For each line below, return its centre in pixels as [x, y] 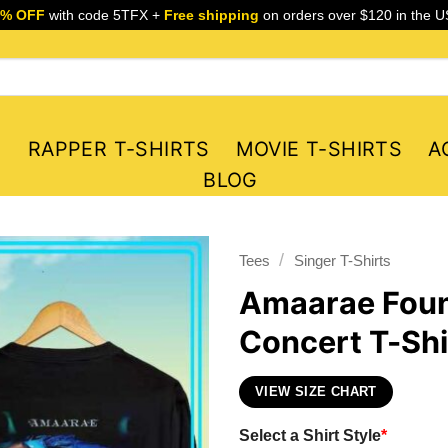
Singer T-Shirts [342, 260]
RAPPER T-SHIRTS [118, 149]
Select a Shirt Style [310, 434]
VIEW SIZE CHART [316, 391]
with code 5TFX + [104, 15]
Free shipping [211, 15]
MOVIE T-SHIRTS [319, 149]
